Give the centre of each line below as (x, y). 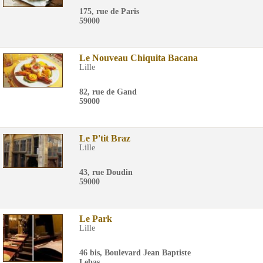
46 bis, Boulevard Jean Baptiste (135, 253)
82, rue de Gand (108, 92)
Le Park (96, 219)
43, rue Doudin (106, 172)
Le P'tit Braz (105, 138)
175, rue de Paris (109, 11)
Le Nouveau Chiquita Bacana (139, 58)
